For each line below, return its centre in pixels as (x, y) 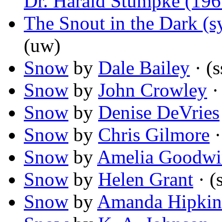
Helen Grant (146, 179)
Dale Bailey (144, 68)
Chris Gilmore (154, 135)
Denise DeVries (159, 112)
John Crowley (153, 90)
